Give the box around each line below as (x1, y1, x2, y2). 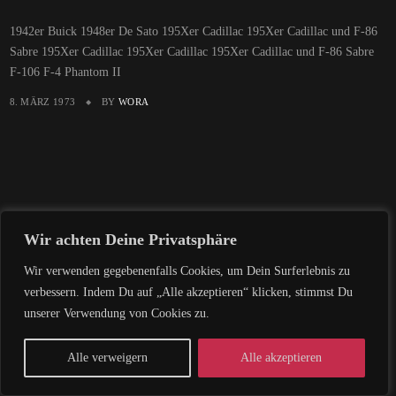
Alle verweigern (66, 351, 148, 364)
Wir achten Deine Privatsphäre (24, 231, 237, 248)
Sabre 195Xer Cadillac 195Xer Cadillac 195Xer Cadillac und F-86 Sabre (9, 45, 374, 59)
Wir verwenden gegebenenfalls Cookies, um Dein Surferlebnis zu (24, 264, 350, 278)
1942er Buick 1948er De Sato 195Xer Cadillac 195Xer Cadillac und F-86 (9, 25, 377, 39)
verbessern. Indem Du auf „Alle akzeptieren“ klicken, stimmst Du (24, 286, 353, 299)
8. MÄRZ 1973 (9, 97, 76, 107)
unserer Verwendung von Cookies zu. (24, 307, 209, 320)
